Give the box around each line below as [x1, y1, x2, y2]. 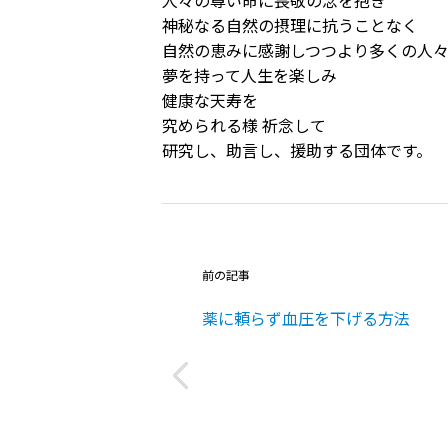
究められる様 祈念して [162, 113, 326, 138]
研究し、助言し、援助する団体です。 [162, 138, 432, 163]
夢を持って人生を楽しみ [162, 63, 337, 88]
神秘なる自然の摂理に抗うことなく [162, 13, 418, 38]
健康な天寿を [162, 88, 258, 113]
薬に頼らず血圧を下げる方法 [202, 306, 410, 331]
